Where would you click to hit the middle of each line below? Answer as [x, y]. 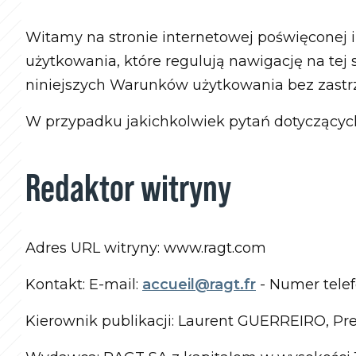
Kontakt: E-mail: [84, 284]
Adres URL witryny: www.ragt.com [146, 248]
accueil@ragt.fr [199, 284]
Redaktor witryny [128, 188]
